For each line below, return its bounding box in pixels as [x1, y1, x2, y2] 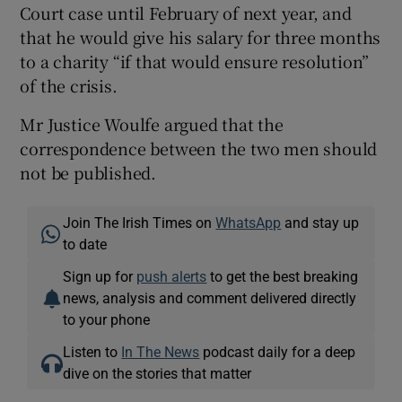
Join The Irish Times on [63, 214, 216, 230]
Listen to [63, 344, 122, 359]
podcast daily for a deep [199, 344, 356, 359]
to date [63, 236, 108, 251]
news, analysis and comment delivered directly [63, 290, 357, 305]
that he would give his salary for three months [20, 24, 381, 48]
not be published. [20, 160, 157, 184]
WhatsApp [215, 214, 282, 230]
